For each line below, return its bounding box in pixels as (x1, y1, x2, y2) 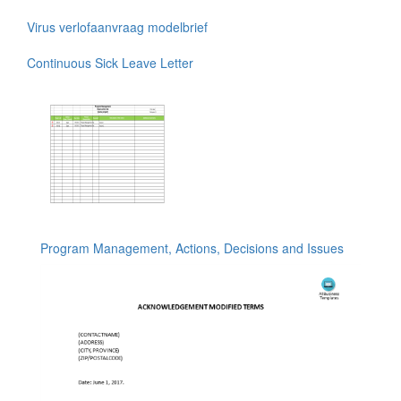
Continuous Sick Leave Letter (27, 54, 193, 73)
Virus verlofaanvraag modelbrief (27, 18, 208, 37)
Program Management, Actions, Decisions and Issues (40, 239, 344, 258)
